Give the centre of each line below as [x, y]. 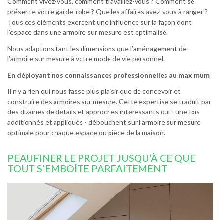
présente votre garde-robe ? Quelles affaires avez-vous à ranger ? [108, 11]
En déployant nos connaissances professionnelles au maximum [109, 75]
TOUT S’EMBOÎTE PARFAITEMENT [88, 168]
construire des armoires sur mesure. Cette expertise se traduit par [109, 101]
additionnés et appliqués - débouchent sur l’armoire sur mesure [104, 122]
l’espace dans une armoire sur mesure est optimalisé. [88, 32]
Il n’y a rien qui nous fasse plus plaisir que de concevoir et [94, 91]
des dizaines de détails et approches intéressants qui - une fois [104, 111]
